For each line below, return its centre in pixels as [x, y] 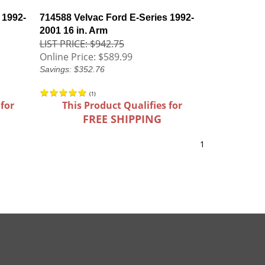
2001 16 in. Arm [73, 30]
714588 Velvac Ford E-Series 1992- [117, 17]
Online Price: [67, 57]
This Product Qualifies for [122, 105]
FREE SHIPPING [122, 119]
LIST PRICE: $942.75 [82, 44]
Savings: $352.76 [72, 69]
